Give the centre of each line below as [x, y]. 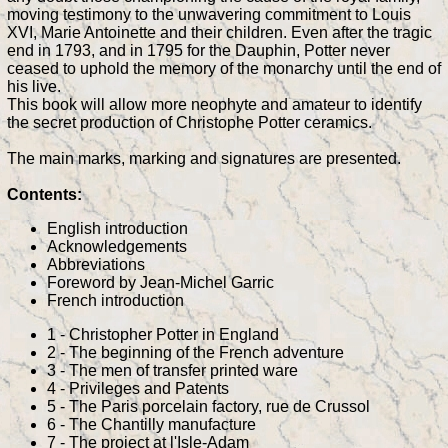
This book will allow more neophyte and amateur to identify [214, 105]
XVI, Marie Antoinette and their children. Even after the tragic [219, 33]
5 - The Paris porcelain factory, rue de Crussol [208, 407]
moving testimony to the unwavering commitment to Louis [209, 15]
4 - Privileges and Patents [138, 389]
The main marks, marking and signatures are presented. [204, 159]
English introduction [117, 229]
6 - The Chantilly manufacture [151, 425]
